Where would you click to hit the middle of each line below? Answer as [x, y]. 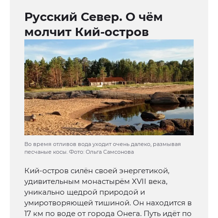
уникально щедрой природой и [85, 192]
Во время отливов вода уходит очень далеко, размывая [103, 144]
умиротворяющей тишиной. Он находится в [108, 203]
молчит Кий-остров [87, 32]
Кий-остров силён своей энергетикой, [97, 171]
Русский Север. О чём [94, 17]
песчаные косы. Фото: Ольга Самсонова [79, 152]
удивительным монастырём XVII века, [96, 182]
